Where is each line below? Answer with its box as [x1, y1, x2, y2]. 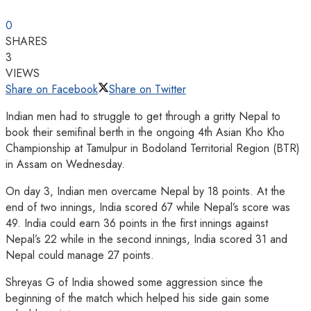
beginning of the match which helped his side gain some [6, 289, 269, 306]
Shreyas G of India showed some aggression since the [6, 274, 263, 290]
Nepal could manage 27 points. [6, 246, 154, 263]
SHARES [6, 33, 47, 49]
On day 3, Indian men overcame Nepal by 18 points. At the [6, 183, 285, 199]
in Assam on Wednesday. [6, 155, 125, 172]
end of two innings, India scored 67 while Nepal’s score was [6, 199, 290, 215]
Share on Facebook [6, 81, 98, 97]
